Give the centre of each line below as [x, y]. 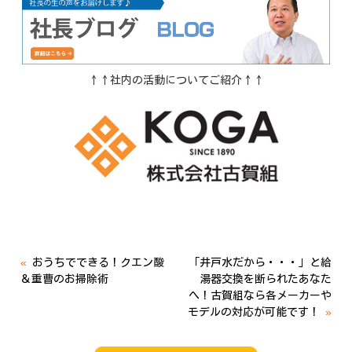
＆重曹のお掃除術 [65, 279]
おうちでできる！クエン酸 [99, 263]
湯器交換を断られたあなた [265, 279]
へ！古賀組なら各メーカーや [260, 296]
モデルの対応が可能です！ [253, 312]
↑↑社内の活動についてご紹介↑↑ [176, 81]
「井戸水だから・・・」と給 [260, 263]
